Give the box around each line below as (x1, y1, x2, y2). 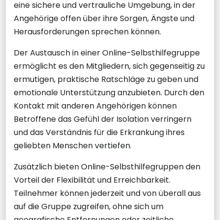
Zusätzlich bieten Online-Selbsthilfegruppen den (14, 161, 200, 172)
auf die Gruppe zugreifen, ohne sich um (14, 200, 164, 212)
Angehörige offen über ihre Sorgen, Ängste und (14, 12, 194, 24)
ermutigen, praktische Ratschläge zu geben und (14, 73, 198, 85)
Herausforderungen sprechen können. (14, 26, 161, 37)
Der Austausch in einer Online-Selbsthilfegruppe (14, 47, 200, 58)
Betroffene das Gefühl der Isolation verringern (14, 113, 192, 125)
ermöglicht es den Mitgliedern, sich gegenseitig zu (14, 60, 205, 72)
